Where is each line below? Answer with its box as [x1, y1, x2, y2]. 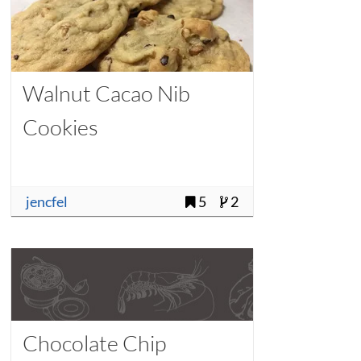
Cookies [22, 114, 98, 141]
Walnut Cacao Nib [22, 80, 190, 107]
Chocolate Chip [22, 329, 166, 356]
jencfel [25, 193, 68, 210]
